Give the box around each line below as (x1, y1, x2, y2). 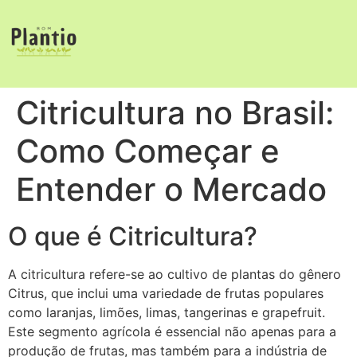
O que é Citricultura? (8, 221, 257, 252)
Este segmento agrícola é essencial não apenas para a (8, 324, 336, 339)
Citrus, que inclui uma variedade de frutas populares (8, 285, 324, 301)
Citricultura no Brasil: (16, 93, 334, 132)
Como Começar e (16, 131, 280, 171)
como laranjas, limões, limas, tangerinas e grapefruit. (8, 304, 325, 320)
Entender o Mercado (16, 170, 327, 209)
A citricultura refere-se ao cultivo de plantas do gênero (8, 266, 341, 282)
